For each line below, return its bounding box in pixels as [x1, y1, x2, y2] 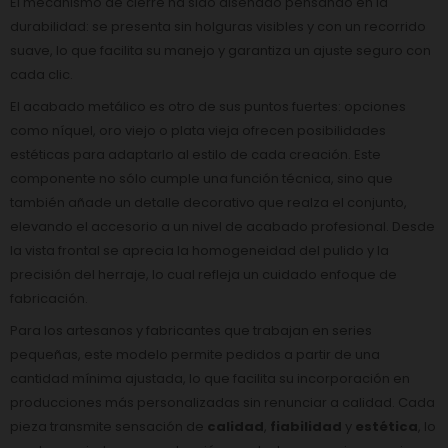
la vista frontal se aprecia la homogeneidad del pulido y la [10, 240, 389, 260]
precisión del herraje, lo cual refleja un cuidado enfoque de [10, 264, 397, 284]
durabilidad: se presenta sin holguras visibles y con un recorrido [10, 16, 426, 36]
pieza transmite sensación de [10, 416, 207, 436]
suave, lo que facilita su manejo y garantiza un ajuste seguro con [10, 40, 431, 60]
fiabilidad [270, 416, 342, 436]
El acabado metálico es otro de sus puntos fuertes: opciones [10, 96, 406, 116]
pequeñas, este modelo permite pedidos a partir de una [10, 344, 380, 364]
